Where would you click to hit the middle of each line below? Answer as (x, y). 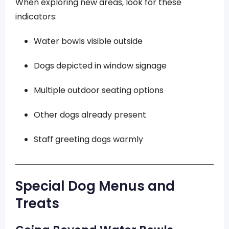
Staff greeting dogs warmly (88, 139)
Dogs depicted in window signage (100, 66)
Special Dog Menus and (95, 186)
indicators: (36, 17)
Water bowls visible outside (88, 41)
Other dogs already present (90, 115)
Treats (37, 203)
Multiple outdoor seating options (99, 90)
